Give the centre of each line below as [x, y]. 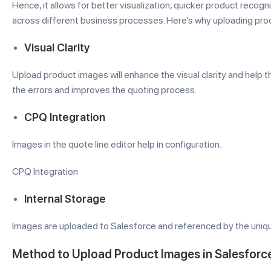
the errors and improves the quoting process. [104, 90]
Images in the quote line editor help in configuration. [117, 144]
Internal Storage [65, 199]
